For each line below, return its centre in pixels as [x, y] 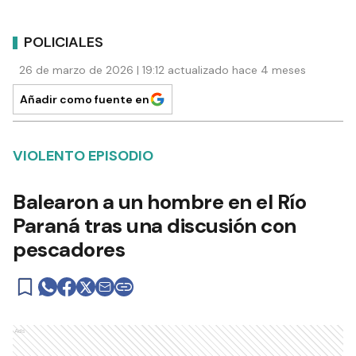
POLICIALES [64, 42]
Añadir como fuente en [85, 100]
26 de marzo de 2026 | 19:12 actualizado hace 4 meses [163, 70]
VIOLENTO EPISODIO [83, 156]
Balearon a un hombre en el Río [159, 202]
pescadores [69, 250]
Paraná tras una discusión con [155, 226]
